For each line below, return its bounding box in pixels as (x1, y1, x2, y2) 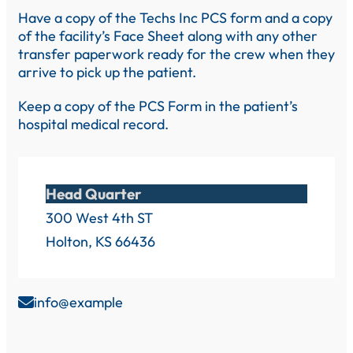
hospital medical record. (18, 114, 169, 133)
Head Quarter (46, 184, 141, 203)
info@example (34, 292, 123, 311)
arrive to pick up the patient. (18, 62, 196, 81)
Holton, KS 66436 (46, 232, 155, 251)
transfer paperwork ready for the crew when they (18, 44, 335, 63)
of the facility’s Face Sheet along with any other (18, 26, 318, 45)
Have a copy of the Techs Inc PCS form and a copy (18, 8, 333, 27)
